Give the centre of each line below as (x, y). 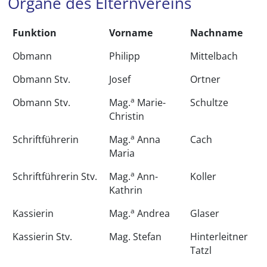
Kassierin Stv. (43, 237)
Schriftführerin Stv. (55, 177)
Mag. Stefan (136, 237)
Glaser (205, 214)
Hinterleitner (219, 237)
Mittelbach (214, 56)
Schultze (209, 103)
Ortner (206, 80)
